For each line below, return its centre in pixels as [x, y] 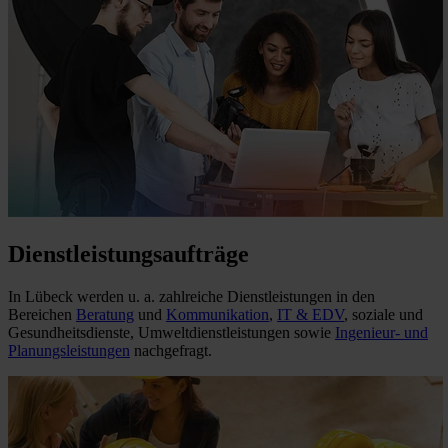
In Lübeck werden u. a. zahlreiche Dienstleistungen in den [191, 296]
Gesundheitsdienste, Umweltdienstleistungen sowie [171, 332]
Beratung [105, 314]
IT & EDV [310, 314]
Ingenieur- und [381, 332]
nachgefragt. [171, 350]
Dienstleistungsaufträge [128, 253]
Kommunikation [217, 314]
